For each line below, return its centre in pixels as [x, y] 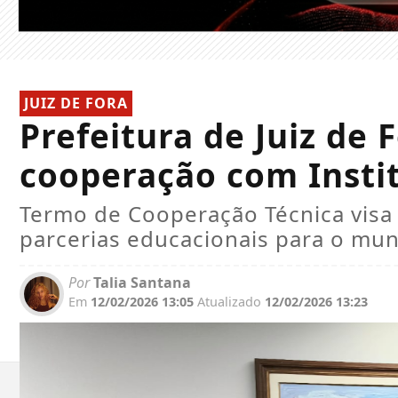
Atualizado [229, 302]
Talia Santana [140, 283]
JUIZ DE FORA [76, 103]
